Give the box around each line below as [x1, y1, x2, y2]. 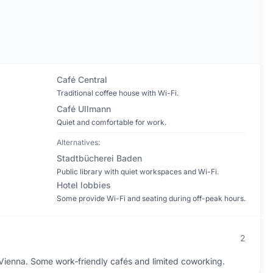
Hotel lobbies [56, 180, 111, 190]
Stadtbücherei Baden [56, 153, 142, 163]
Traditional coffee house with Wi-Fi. [56, 88, 179, 97]
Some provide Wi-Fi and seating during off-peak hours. [56, 194, 246, 203]
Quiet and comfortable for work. [56, 118, 166, 127]
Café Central [56, 74, 107, 85]
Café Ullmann [56, 104, 111, 114]
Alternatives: [56, 138, 100, 147]
